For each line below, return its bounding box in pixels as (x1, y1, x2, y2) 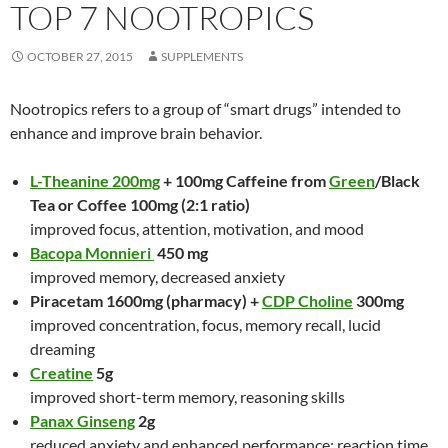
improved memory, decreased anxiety (30, 267, 285, 286)
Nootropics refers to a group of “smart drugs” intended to (10, 99, 401, 118)
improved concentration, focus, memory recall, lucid (30, 315, 381, 334)
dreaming (30, 339, 95, 358)
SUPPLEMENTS (161, 49, 243, 64)
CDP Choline (262, 291, 353, 310)
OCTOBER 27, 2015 (27, 49, 133, 64)
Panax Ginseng (30, 411, 135, 430)
